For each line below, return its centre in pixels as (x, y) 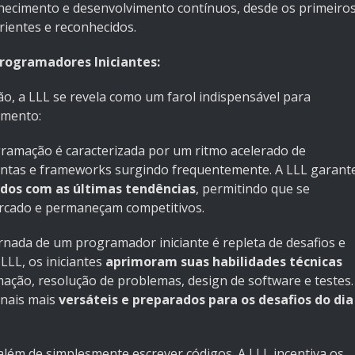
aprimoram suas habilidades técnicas (224, 262)
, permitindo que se (253, 189)
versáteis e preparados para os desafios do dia (206, 300)
